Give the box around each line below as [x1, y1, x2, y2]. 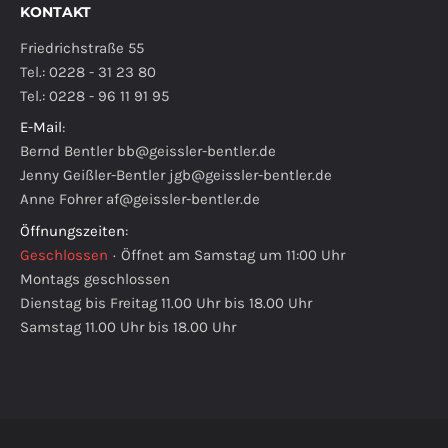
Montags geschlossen [20, 269, 170, 288]
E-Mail [20, 118, 62, 137]
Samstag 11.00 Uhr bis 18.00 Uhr [20, 317, 236, 336]
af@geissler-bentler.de [106, 190, 260, 209]
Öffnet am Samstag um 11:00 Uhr [121, 245, 345, 264]
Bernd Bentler [20, 142, 117, 161]
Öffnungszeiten [20, 221, 125, 240]
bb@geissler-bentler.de [117, 142, 276, 161]
